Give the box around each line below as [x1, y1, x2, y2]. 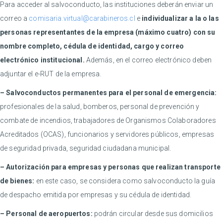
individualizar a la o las [142, 14, 219, 23]
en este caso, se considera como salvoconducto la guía [34, 177, 215, 185]
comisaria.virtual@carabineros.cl [29, 14, 135, 23]
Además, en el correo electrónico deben [84, 56, 212, 64]
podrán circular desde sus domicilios [92, 210, 213, 218]
